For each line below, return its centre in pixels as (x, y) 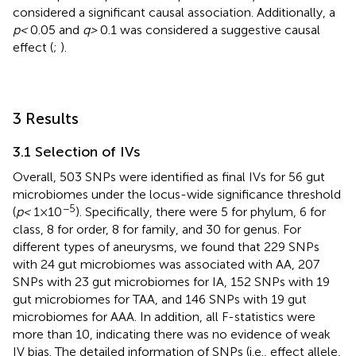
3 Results (46, 118)
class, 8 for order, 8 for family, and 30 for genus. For (157, 229)
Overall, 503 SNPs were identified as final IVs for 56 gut (169, 176)
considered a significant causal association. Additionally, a (174, 12)
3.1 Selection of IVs (76, 151)
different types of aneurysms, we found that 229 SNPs (166, 246)
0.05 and (55, 29)
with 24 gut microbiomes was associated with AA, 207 (166, 264)
